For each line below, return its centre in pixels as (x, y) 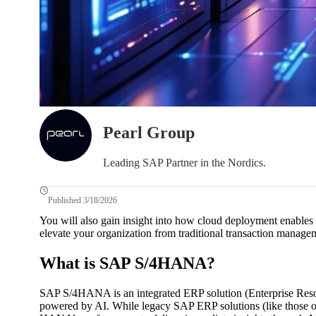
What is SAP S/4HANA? (127, 263)
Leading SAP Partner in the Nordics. (184, 162)
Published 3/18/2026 (83, 200)
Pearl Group (149, 132)
